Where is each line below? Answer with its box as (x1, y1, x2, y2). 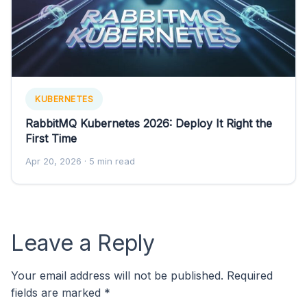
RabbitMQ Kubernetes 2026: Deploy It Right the (25, 116, 272, 131)
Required (227, 269, 273, 283)
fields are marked (11, 286, 104, 300)
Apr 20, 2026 (25, 156, 82, 167)
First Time (25, 132, 77, 146)
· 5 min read (82, 156, 135, 167)
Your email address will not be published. (11, 269, 223, 283)
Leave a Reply (11, 230, 155, 257)
